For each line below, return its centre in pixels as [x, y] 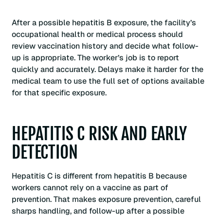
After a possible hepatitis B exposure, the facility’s [104, 23]
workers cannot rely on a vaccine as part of [90, 187]
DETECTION [45, 152]
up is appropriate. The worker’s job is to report [95, 58]
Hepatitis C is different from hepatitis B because [99, 176]
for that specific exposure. [59, 93]
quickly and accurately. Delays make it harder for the [108, 70]
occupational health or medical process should [97, 35]
